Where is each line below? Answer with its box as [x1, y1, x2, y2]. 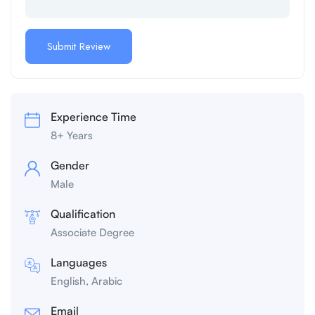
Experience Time [51, 110, 136, 124]
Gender [51, 158, 89, 173]
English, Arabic [51, 274, 122, 288]
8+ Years [51, 129, 93, 143]
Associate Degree [51, 226, 134, 240]
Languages [51, 255, 107, 270]
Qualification [51, 207, 115, 221]
